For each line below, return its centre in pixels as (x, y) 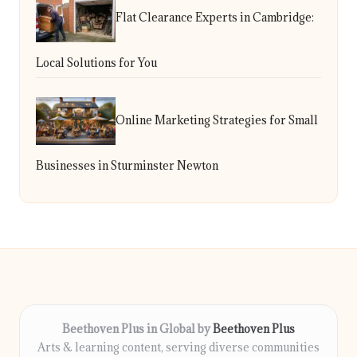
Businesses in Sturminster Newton (127, 165)
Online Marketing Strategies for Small (217, 120)
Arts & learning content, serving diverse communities (178, 347)
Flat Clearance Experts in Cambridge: (215, 17)
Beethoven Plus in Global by (137, 329)
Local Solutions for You (96, 62)
